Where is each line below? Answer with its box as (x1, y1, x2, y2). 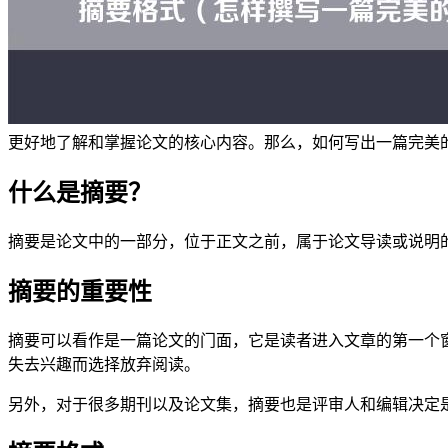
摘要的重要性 (8, 278, 152, 305)
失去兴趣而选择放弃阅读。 (8, 355, 200, 373)
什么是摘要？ (8, 179, 152, 206)
